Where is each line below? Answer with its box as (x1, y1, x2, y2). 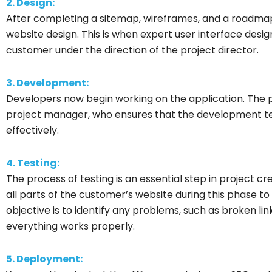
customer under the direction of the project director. (6, 42, 259, 57)
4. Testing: (6, 155, 59, 170)
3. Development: (6, 75, 89, 90)
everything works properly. (6, 219, 135, 233)
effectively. (6, 123, 59, 137)
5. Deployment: (6, 251, 83, 266)
